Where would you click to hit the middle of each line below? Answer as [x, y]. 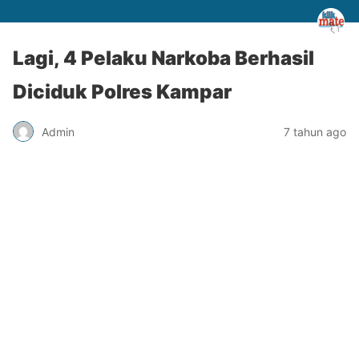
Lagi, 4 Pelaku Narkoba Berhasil [163, 58]
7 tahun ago [315, 131]
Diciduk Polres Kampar [122, 92]
